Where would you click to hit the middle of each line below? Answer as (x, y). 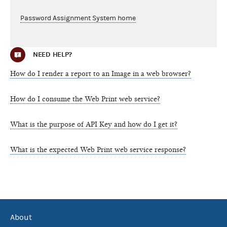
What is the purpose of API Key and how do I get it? (94, 124)
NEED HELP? (52, 54)
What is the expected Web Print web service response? (98, 149)
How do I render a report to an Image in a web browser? (101, 73)
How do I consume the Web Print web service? (85, 99)
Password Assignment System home (78, 18)
